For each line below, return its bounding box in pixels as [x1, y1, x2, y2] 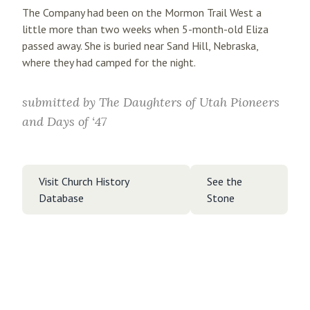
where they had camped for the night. [22, 55, 196, 69]
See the [206, 174, 242, 188]
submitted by [22, 94, 99, 110]
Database [39, 191, 84, 205]
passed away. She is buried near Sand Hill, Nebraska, [22, 39, 258, 53]
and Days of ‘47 [22, 113, 107, 129]
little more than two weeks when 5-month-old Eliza [22, 22, 268, 36]
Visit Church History [39, 174, 129, 188]
